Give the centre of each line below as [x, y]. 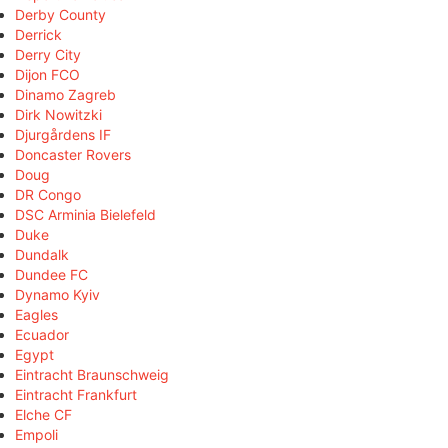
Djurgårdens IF [63, 134]
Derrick [38, 34]
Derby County [60, 14]
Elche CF [43, 414]
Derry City [48, 54]
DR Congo [48, 194]
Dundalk [42, 254]
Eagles [36, 314]
